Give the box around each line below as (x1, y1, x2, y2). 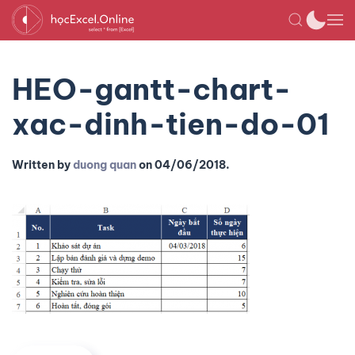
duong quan (73, 158, 136, 172)
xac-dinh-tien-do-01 (12, 105, 330, 143)
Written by (12, 158, 73, 172)
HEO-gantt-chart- (12, 71, 291, 108)
